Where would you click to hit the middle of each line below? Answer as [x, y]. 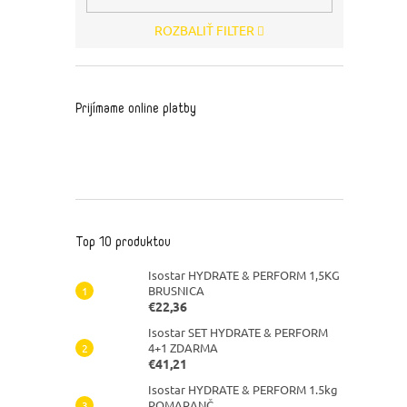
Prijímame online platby [136, 108]
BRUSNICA [176, 290]
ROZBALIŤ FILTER [204, 30]
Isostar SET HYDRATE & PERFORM [238, 332]
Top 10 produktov [123, 242]
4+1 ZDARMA [183, 347]
